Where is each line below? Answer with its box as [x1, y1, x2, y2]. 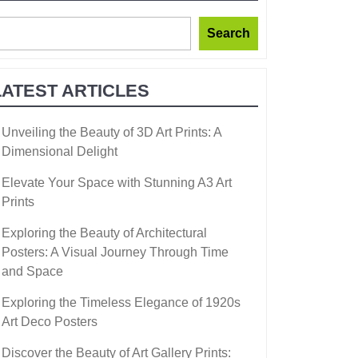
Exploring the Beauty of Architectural [2, 225, 207, 240]
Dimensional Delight [2, 144, 117, 158]
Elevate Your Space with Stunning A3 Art [2, 175, 232, 189]
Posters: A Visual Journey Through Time [2, 245, 229, 259]
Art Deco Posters [2, 314, 97, 328]
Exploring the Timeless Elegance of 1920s [2, 295, 241, 309]
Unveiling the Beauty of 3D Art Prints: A [2, 125, 221, 139]
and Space [2, 264, 63, 278]
